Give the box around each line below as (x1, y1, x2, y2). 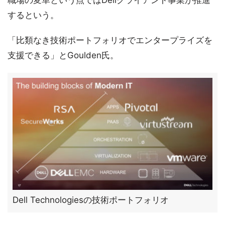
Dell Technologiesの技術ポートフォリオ (13, 195, 169, 205)
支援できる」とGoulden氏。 (8, 50, 119, 60)
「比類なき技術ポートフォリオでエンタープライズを (8, 35, 212, 45)
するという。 (8, 10, 59, 20)
